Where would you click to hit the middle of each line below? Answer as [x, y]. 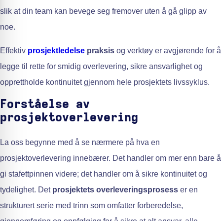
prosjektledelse [56, 51]
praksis [100, 51]
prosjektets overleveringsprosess [115, 190]
